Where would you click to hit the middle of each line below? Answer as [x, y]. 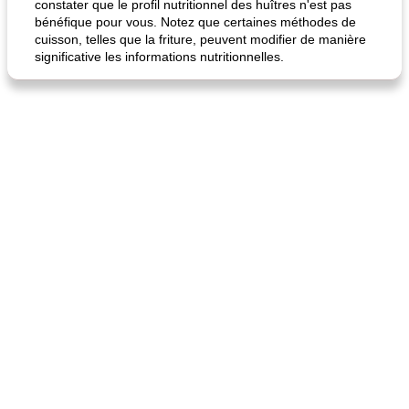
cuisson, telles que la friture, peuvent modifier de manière [200, 39]
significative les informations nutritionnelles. [159, 57]
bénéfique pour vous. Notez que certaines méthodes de [195, 22]
